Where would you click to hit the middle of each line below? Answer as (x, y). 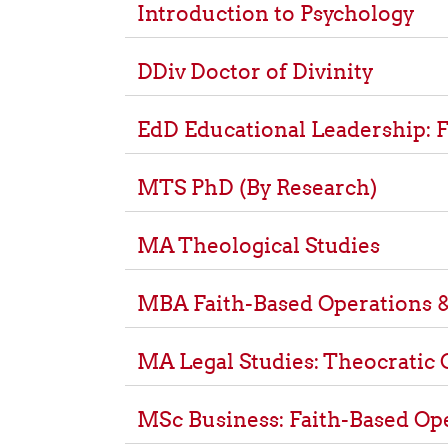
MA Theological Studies (258, 245)
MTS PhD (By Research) (257, 187)
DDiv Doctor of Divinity (255, 71)
